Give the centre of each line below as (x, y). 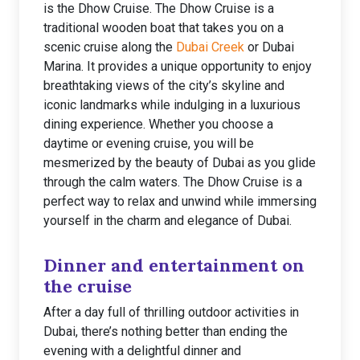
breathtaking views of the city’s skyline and (164, 86)
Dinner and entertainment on (174, 265)
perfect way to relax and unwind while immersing (180, 201)
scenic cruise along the (110, 47)
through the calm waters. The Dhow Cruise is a (173, 182)
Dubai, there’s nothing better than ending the (166, 331)
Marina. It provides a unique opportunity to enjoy (178, 66)
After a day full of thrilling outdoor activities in (171, 312)
